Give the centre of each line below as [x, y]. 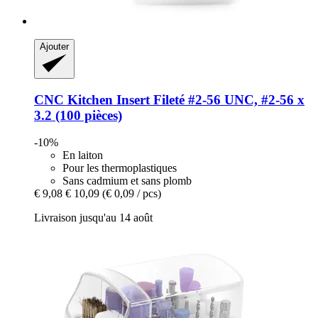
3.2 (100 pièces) [78, 115]
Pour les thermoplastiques [120, 168]
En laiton [83, 155]
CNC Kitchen [73, 99]
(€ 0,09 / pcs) [132, 194]
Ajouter [54, 46]
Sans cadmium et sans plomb [127, 181]
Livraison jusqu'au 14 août [93, 218]
